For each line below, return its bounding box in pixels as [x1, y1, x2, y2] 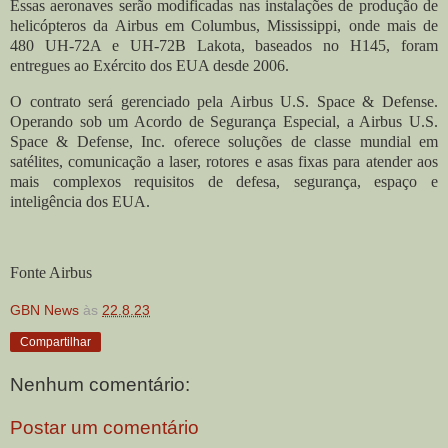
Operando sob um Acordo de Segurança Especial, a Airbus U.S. [10, 112, 438, 130]
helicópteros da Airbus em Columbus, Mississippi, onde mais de [10, 16, 438, 34]
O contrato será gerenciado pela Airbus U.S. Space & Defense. [10, 92, 438, 110]
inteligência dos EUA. [10, 192, 150, 210]
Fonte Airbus [10, 264, 96, 282]
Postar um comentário [10, 417, 199, 439]
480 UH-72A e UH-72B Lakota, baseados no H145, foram [10, 36, 438, 54]
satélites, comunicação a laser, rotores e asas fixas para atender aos [10, 152, 438, 170]
